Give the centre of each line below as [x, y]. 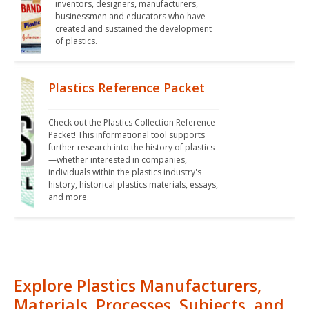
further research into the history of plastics [132, 148]
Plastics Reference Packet [127, 88]
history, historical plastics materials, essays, [133, 185]
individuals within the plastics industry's [125, 172]
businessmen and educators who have [131, 17]
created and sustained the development [134, 29]
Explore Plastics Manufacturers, [138, 286]
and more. [69, 197]
